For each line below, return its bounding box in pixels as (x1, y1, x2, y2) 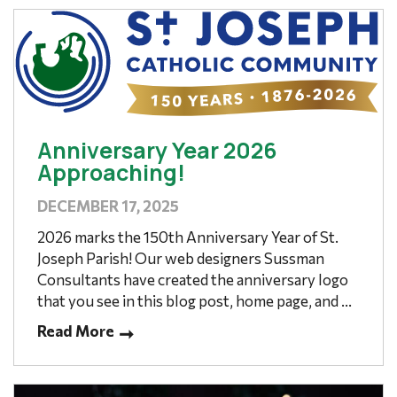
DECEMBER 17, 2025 (36, 197, 179, 216)
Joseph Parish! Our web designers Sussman (36, 249, 324, 269)
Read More (36, 322, 114, 341)
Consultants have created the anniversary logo (36, 270, 348, 290)
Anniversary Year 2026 (36, 135, 277, 167)
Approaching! (36, 157, 185, 189)
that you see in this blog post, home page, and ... (36, 292, 352, 311)
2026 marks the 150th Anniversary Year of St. (36, 228, 339, 247)
